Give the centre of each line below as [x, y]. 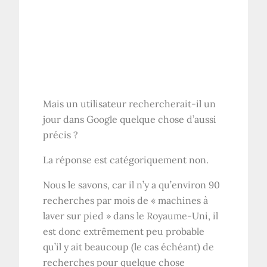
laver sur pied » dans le [95, 216]
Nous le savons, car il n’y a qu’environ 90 [132, 185]
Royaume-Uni [178, 216]
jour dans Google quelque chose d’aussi [130, 119]
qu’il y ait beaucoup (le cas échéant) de [129, 247]
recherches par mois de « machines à [126, 201]
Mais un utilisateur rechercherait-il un [130, 104]
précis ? [61, 135]
